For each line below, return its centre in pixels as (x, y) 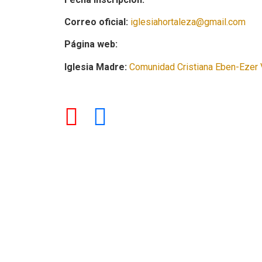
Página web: (92, 44)
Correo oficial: (96, 22)
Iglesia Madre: (96, 67)
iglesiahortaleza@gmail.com (188, 22)
